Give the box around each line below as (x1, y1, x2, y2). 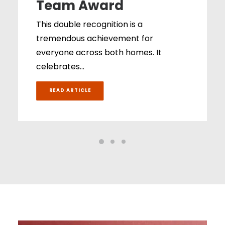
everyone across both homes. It (36, 47, 162, 60)
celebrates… (36, 61, 84, 74)
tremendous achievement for (36, 33, 153, 46)
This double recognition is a (36, 19, 143, 32)
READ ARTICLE (49, 87, 91, 95)
